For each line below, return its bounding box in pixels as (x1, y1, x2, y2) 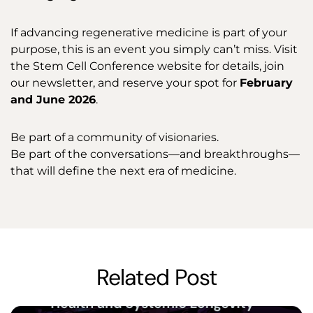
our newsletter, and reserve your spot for (10, 76, 240, 90)
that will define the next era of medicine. (10, 164, 236, 178)
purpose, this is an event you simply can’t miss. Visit (10, 43, 298, 57)
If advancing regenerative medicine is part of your (10, 26, 287, 40)
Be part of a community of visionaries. (10, 131, 219, 145)
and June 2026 (10, 93, 96, 107)
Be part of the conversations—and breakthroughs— (10, 147, 300, 161)
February (240, 76, 293, 90)
